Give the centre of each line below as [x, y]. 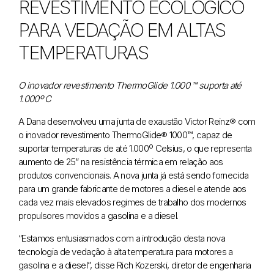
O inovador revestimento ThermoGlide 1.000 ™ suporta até [130, 85]
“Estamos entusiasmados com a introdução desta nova [122, 238]
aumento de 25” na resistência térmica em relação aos [121, 161]
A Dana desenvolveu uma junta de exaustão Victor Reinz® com [137, 121]
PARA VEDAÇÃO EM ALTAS [122, 30]
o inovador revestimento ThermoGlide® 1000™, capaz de [125, 135]
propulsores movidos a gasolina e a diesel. [98, 215]
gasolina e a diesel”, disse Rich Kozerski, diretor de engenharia [135, 265]
